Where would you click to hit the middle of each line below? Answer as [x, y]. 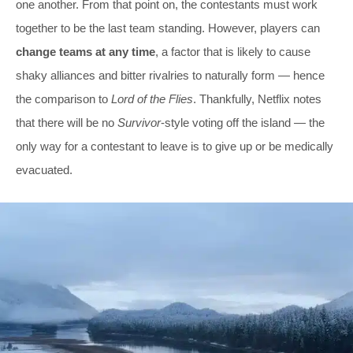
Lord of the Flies [152, 98]
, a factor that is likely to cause [233, 51]
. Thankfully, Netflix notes [257, 98]
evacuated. [44, 169]
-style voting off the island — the [243, 122]
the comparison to [63, 98]
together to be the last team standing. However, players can [168, 28]
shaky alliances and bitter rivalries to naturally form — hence [170, 75]
